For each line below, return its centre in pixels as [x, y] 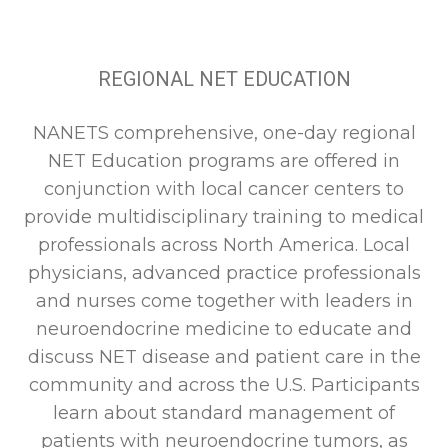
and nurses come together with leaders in [224, 300]
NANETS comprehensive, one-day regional [224, 132]
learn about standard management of [224, 412]
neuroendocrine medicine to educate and [224, 328]
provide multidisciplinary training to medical [224, 216]
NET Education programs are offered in [224, 160]
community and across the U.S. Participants [224, 384]
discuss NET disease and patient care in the [224, 356]
